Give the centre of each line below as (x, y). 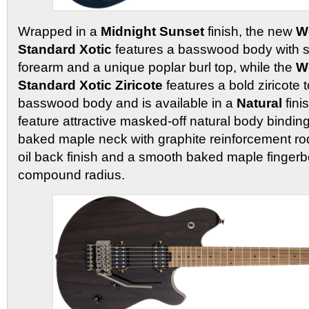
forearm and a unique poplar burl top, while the (157, 68)
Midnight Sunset (152, 32)
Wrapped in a (59, 32)
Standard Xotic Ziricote (92, 86)
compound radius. (71, 175)
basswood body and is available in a (127, 103)
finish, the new (250, 32)
